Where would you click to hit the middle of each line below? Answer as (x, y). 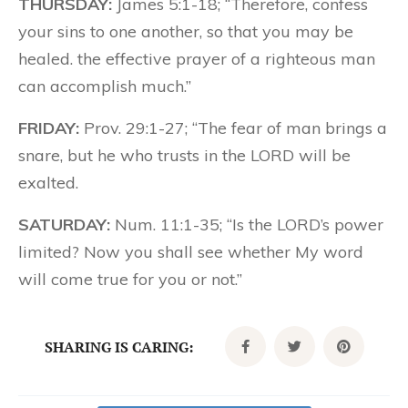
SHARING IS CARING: (118, 347)
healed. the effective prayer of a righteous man (197, 59)
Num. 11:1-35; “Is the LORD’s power (247, 224)
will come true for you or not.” (130, 279)
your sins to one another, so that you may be (186, 31)
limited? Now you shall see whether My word (191, 252)
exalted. (48, 183)
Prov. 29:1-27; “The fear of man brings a (233, 128)
